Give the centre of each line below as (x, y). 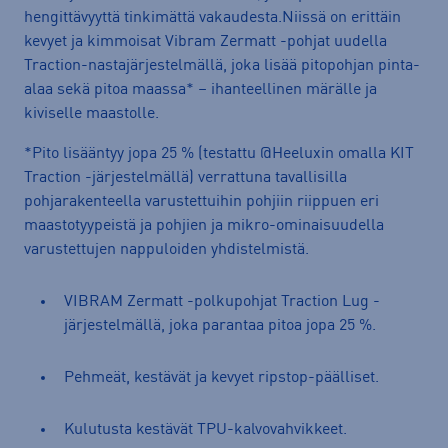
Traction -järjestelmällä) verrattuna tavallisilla (185, 177)
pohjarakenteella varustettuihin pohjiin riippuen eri (201, 201)
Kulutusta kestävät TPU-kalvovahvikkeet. (205, 429)
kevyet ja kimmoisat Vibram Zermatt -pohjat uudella (205, 41)
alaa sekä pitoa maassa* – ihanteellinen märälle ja (200, 89)
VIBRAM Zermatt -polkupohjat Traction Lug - (222, 301)
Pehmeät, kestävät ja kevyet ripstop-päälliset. (221, 377)
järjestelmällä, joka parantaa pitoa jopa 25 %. (220, 325)
